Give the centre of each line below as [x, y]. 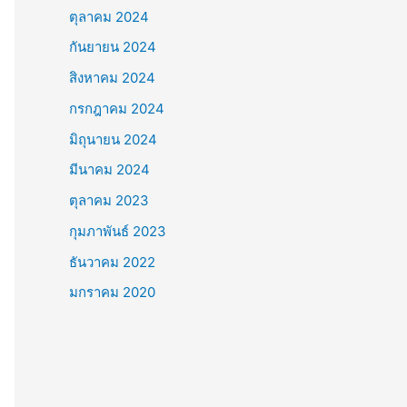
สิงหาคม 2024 [112, 78]
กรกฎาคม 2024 [117, 108]
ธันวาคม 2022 [112, 262]
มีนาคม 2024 [109, 170]
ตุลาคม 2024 [109, 16]
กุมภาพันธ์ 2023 [118, 231]
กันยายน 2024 [113, 47]
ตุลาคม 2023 [109, 200]
